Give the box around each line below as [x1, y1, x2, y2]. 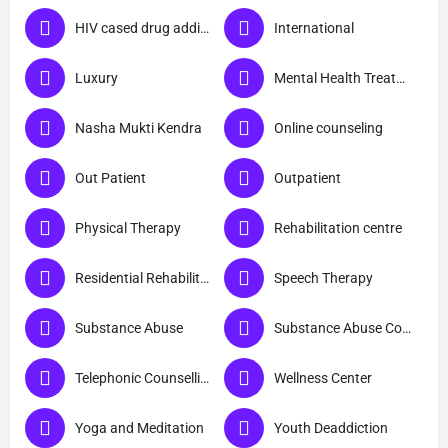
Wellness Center [274, 369, 372, 386]
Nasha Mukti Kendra [75, 119, 202, 136]
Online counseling [274, 119, 383, 136]
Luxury [75, 69, 118, 86]
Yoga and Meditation [75, 419, 204, 436]
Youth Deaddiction [274, 419, 388, 436]
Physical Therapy [75, 219, 181, 236]
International [274, 19, 354, 36]
